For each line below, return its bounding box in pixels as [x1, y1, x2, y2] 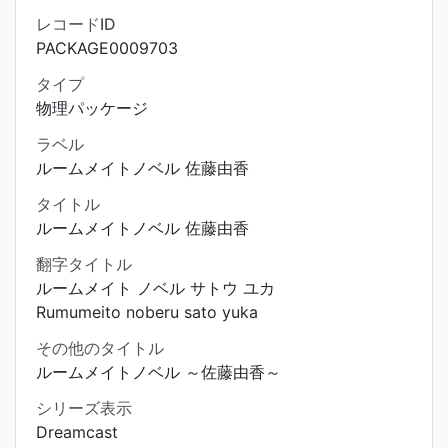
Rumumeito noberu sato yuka [36, 302, 258, 322]
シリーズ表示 [36, 398, 132, 418]
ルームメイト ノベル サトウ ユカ [36, 278, 275, 298]
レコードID [36, 14, 116, 34]
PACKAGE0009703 [36, 38, 178, 58]
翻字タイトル [36, 254, 132, 274]
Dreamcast [36, 422, 118, 442]
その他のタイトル [36, 338, 164, 358]
